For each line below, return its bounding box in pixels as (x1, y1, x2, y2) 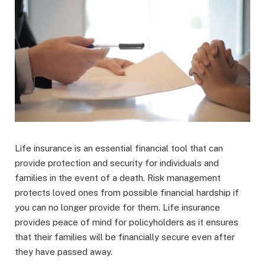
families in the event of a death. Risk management (15, 173, 221, 183)
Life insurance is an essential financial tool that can (15, 143, 223, 154)
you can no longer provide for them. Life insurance (15, 202, 220, 213)
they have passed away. (15, 247, 112, 257)
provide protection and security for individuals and (15, 158, 219, 169)
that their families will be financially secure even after (15, 232, 235, 243)
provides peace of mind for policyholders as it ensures (15, 217, 238, 228)
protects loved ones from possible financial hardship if (15, 188, 239, 198)
